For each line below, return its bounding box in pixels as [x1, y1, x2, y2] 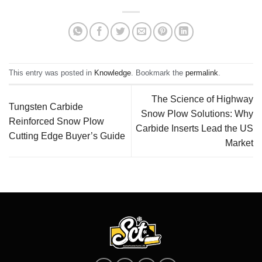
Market [225, 138, 253, 149]
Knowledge [94, 68, 131, 78]
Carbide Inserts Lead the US [136, 123, 253, 134]
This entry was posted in [9, 68, 94, 78]
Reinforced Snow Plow [9, 116, 104, 126]
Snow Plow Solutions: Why [141, 109, 253, 119]
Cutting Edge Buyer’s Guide [9, 130, 125, 141]
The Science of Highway [151, 94, 253, 105]
